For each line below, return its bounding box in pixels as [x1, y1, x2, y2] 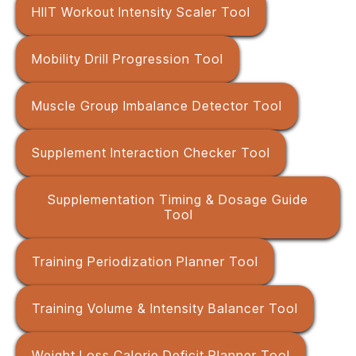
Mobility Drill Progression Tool [32, 51, 223, 67]
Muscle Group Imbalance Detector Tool [32, 98, 282, 114]
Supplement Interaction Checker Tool [32, 145, 270, 161]
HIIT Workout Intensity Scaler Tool [32, 4, 250, 20]
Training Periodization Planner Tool [32, 253, 258, 269]
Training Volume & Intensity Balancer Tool [32, 300, 298, 316]
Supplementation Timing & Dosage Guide [48, 192, 308, 207]
